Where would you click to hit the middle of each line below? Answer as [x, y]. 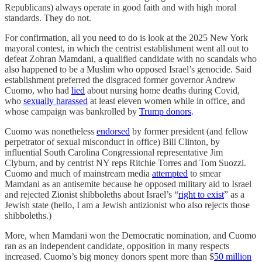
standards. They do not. [48, 18]
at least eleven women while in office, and [166, 101]
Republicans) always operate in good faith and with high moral [120, 8]
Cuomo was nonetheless [51, 132]
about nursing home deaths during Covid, [162, 91]
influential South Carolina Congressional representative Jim [114, 153]
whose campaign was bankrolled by [72, 112]
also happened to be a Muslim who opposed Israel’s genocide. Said [128, 70]
